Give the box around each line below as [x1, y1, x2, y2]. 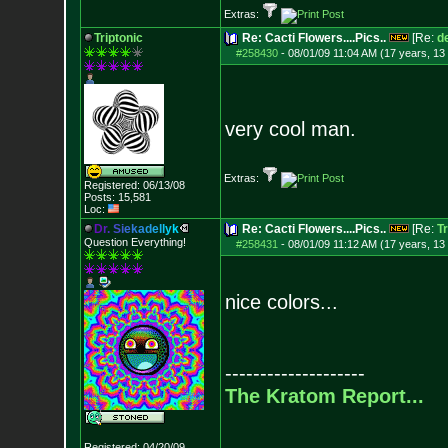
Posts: [83, 191, 115, 203]
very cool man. [224, 118, 356, 140]
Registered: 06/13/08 [83, 179, 185, 191]
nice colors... [224, 291, 338, 313]
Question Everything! [83, 236, 186, 248]
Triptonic [93, 31, 143, 45]
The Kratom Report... [224, 385, 424, 407]
